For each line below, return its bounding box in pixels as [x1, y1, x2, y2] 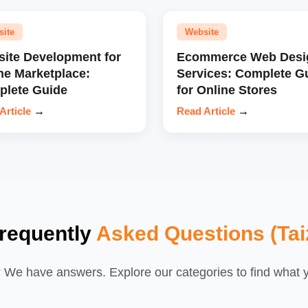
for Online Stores [176, 82, 277, 97]
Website [184, 26, 219, 37]
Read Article [176, 104, 235, 117]
